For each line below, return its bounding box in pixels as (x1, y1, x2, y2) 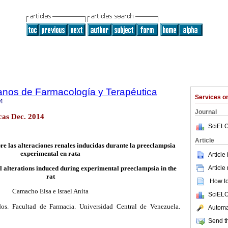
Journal (195, 108, 217, 116)
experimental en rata (20, 150, 80, 158)
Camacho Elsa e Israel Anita (12, 187, 89, 195)
